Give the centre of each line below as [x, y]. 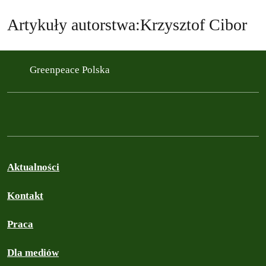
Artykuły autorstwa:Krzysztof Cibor [127, 24]
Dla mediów [33, 252]
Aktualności [33, 167]
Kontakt [25, 195]
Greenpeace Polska [71, 70]
